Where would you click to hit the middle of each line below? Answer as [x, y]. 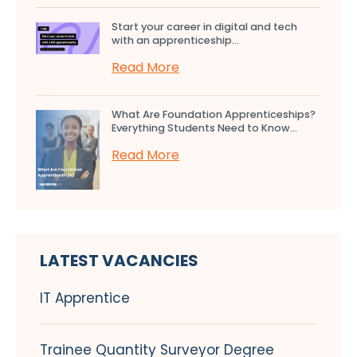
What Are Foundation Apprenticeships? [214, 114]
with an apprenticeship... [175, 40]
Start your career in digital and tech [204, 26]
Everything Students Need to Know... [204, 127]
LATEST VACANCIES [119, 260]
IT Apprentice [85, 298]
